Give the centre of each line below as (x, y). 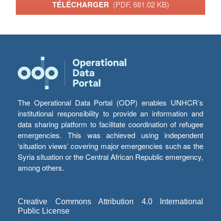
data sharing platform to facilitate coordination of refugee (110, 124)
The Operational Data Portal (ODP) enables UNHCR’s (110, 103)
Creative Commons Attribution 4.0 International (110, 202)
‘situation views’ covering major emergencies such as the (110, 146)
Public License (44, 211)
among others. (41, 168)
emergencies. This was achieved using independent (110, 135)
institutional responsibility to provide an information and (110, 113)
